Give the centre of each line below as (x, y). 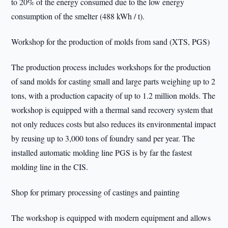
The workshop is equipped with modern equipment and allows (111, 218)
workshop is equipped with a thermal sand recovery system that (112, 110)
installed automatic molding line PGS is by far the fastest (102, 152)
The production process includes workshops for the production (111, 67)
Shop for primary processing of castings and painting (96, 192)
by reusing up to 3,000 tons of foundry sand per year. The (103, 138)
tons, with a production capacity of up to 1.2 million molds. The (113, 95)
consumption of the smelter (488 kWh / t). (78, 16)
